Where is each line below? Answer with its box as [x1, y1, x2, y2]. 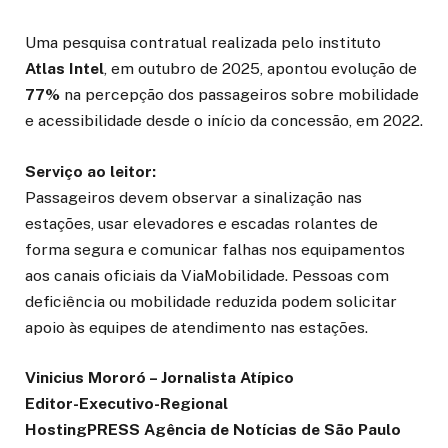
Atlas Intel [25, 59, 104, 79]
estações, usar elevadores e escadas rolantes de [25, 213, 378, 233]
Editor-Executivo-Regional [25, 393, 228, 413]
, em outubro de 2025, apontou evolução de [104, 59, 417, 79]
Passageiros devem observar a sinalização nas [25, 187, 362, 207]
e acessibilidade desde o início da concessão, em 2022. [25, 111, 423, 131]
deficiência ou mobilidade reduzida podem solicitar [25, 291, 397, 311]
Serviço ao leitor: [25, 161, 156, 181]
